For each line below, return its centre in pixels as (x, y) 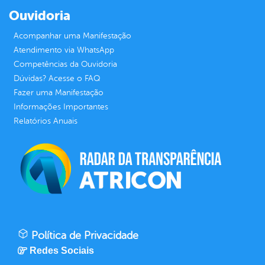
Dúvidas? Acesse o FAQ (57, 78)
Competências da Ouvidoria (65, 64)
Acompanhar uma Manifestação (72, 35)
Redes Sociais (62, 250)
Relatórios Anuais (46, 121)
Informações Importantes (61, 106)
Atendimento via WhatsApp (64, 50)
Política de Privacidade (83, 235)
